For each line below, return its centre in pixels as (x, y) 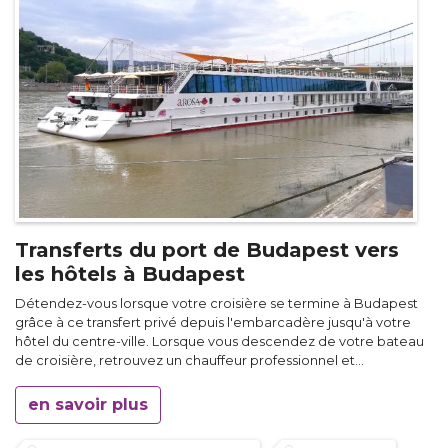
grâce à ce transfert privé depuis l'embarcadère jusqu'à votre (213, 322)
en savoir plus (88, 404)
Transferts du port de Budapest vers (207, 249)
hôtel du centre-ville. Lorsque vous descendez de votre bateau (219, 341)
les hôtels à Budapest (130, 273)
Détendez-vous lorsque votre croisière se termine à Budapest (216, 303)
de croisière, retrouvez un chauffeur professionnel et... (189, 360)
